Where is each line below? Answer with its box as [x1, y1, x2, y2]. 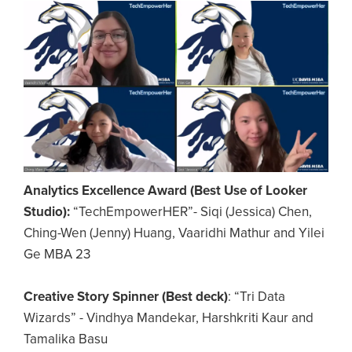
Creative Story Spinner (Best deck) [24, 288, 228, 306]
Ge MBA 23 [24, 246, 90, 263]
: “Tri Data [228, 288, 285, 306]
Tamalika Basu [24, 331, 108, 348]
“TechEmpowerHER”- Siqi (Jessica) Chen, [70, 203, 312, 221]
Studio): [24, 203, 70, 221]
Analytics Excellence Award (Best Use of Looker [24, 182, 307, 200]
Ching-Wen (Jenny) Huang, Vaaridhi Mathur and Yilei [24, 225, 324, 242]
